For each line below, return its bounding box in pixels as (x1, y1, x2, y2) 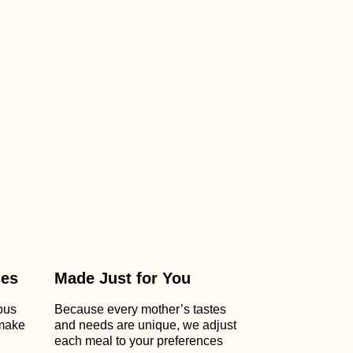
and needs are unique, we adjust (54, 318, 236, 332)
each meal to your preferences (54, 334, 223, 347)
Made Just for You (54, 269, 191, 287)
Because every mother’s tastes (54, 303, 226, 316)
